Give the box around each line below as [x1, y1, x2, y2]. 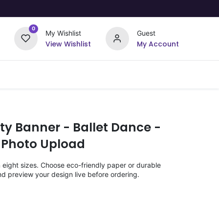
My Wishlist [45, 29, 81, 37]
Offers [114, 68, 138, 79]
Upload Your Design [15, 68, 90, 79]
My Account [136, 39, 179, 49]
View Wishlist [45, 39, 91, 49]
